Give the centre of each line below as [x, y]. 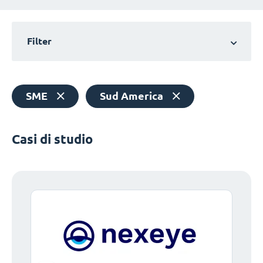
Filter [39, 41]
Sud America [131, 96]
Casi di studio [52, 139]
